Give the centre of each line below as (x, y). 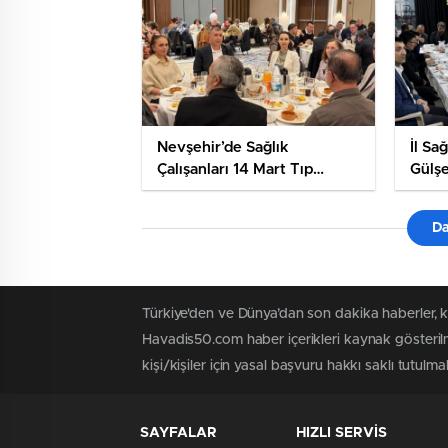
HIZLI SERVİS (341, 433)
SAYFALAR (178, 433)
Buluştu (184, 214)
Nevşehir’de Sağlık (223, 148)
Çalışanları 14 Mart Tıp (235, 170)
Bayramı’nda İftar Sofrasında (256, 192)
